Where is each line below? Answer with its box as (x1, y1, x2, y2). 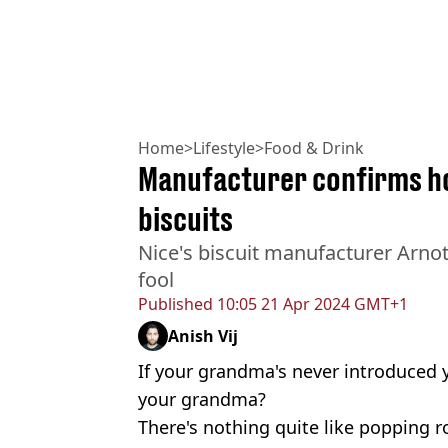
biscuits (138, 199, 233, 238)
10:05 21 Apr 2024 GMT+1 (213, 292, 408, 315)
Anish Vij (168, 324, 238, 347)
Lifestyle (193, 136, 255, 159)
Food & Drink (264, 136, 364, 159)
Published (138, 292, 213, 315)
